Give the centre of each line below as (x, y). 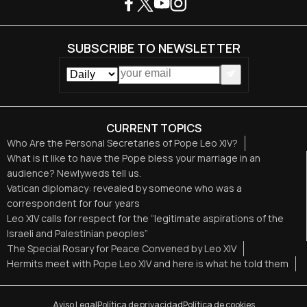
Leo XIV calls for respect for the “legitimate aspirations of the (145, 219)
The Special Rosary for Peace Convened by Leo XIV (122, 249)
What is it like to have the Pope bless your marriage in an (134, 158)
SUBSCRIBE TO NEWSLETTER (153, 48)
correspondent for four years (73, 204)
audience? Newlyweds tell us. (74, 173)
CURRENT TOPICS (153, 128)
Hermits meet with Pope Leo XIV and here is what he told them (148, 264)
